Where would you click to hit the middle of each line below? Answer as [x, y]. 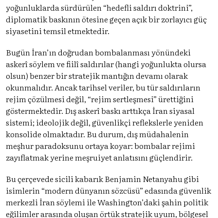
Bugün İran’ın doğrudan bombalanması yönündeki [98, 52]
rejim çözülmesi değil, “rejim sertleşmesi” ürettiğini [100, 99]
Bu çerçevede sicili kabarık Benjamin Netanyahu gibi [102, 178]
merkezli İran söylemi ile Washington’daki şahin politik [107, 202]
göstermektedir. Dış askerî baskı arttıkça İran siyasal [100, 110]
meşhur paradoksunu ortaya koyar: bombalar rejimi [100, 145]
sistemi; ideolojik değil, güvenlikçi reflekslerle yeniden [105, 122]
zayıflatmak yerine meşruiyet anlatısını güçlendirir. [99, 157]
